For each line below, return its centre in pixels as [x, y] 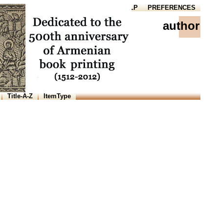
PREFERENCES [172, 8]
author [181, 26]
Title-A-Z [20, 96]
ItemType [57, 96]
